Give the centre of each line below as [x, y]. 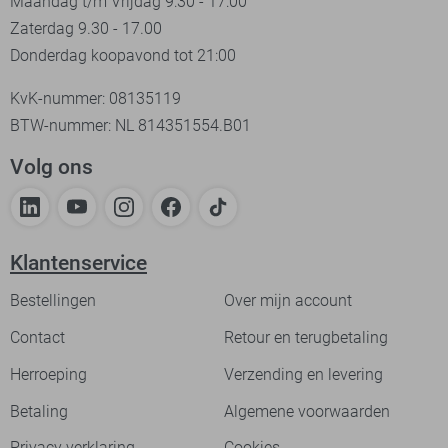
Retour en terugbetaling [306, 338]
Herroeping [48, 374]
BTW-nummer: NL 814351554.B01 [130, 125]
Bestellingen [53, 301]
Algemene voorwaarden [307, 411]
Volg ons [51, 166]
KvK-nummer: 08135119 [95, 98]
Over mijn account [288, 301]
